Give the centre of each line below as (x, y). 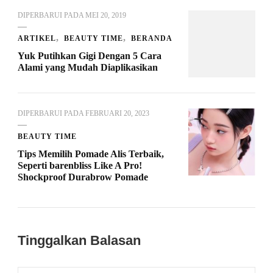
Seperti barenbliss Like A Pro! (80, 166)
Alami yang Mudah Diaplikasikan (88, 68)
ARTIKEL (37, 39)
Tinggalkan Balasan (81, 241)
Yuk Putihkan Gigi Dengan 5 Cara (90, 56)
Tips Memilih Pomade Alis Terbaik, (91, 154)
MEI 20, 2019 (106, 16)
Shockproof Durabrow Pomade (83, 177)
